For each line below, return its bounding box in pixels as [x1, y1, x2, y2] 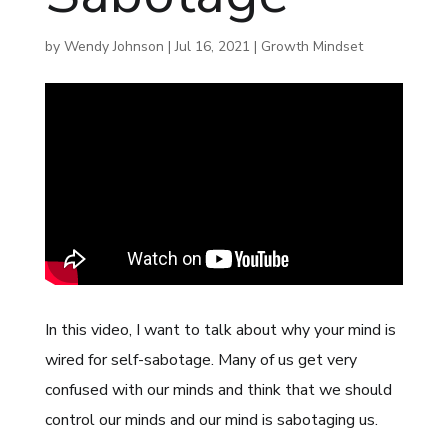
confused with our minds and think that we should [44, 378, 392, 401]
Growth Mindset [260, 37, 363, 56]
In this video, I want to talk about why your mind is [44, 318, 396, 341]
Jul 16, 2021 [174, 37, 250, 56]
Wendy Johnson [63, 37, 164, 56]
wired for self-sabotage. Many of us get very [44, 348, 357, 371]
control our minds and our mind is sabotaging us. [44, 408, 378, 431]
